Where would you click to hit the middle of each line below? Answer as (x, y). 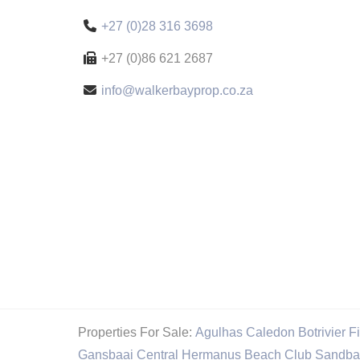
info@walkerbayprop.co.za (177, 90)
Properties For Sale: (135, 332)
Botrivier (322, 332)
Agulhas (219, 332)
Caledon (270, 332)
